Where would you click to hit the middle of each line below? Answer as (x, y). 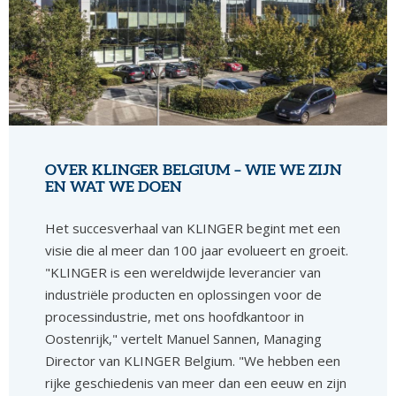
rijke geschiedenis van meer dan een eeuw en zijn (196, 382)
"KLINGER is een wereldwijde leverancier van (183, 272)
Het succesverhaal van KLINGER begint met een (193, 228)
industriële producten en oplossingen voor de (184, 294)
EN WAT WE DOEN (114, 186)
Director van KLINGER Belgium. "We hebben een (193, 360)
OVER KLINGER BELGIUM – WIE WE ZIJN (194, 169)
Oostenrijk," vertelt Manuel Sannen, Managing (184, 338)
